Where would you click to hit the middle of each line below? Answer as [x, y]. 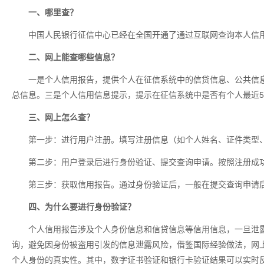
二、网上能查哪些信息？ [74, 57]
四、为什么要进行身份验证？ [82, 207]
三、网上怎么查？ [61, 117]
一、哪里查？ [53, 12]
